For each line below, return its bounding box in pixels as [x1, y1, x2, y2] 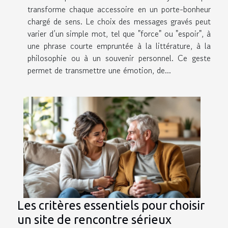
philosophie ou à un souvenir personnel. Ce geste [27, 51, 211, 64]
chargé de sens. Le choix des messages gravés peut [27, 15, 211, 27]
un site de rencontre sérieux [17, 212, 172, 226]
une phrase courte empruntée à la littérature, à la [27, 39, 211, 52]
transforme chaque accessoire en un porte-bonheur [27, 3, 211, 15]
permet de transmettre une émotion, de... [27, 64, 171, 76]
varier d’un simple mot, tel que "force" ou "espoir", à [27, 27, 211, 40]
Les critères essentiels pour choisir [17, 198, 205, 212]
